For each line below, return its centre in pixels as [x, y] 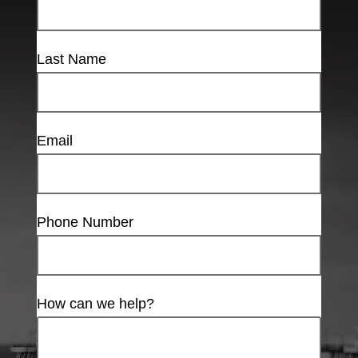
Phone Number [85, 223]
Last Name [72, 60]
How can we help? [95, 304]
